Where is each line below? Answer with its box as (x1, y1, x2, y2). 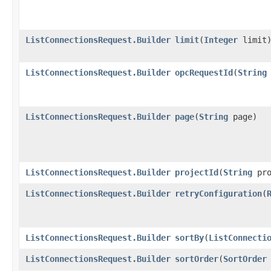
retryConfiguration (175, 188, 262, 198)
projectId (175, 167, 218, 177)
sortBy (175, 232, 204, 243)
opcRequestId (175, 67, 233, 77)
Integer (204, 34, 238, 45)
